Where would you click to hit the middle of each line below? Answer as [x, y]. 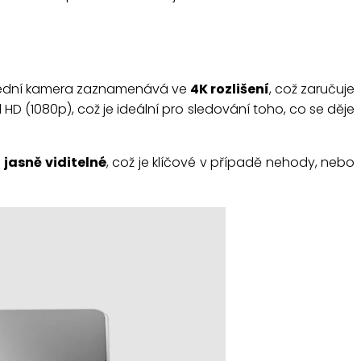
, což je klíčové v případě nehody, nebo [230, 162]
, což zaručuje [312, 89]
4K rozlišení [229, 89]
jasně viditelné [55, 162]
